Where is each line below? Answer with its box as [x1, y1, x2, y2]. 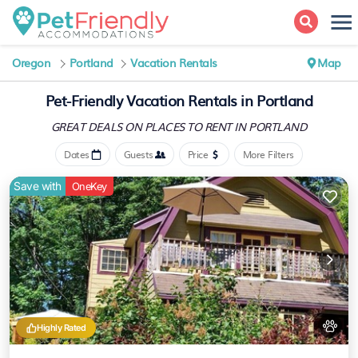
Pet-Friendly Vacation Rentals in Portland [45, 89, 313, 111]
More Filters [242, 147, 294, 161]
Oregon [12, 54, 51, 70]
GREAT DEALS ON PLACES [50, 118, 188, 134]
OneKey [71, 180, 107, 193]
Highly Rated [37, 322, 86, 333]
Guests [123, 147, 153, 161]
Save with [14, 179, 62, 193]
